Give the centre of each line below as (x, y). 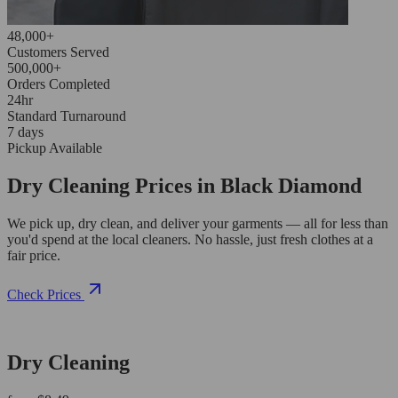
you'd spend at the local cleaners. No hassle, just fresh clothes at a (190, 239)
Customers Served (58, 52)
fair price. (34, 255)
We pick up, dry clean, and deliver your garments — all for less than (198, 223)
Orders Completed (59, 84)
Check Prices (44, 294)
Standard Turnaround (67, 115)
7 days (25, 131)
